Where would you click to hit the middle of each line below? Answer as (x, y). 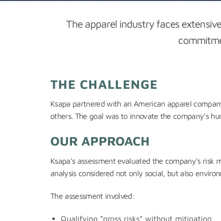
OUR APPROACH (100, 140)
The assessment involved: (92, 196)
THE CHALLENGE (104, 84)
